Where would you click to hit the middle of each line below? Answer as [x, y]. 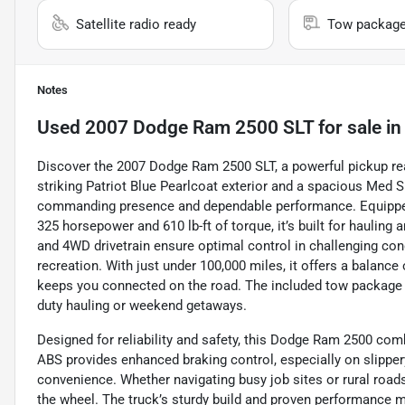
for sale [348, 128]
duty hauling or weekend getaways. [142, 306]
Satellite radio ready [136, 25]
